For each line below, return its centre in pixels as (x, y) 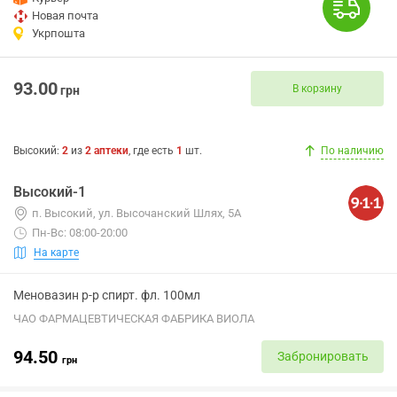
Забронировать (323, 356)
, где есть (152, 151)
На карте (56, 252)
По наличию (352, 151)
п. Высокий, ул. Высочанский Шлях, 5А (136, 213)
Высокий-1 (50, 192)
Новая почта (65, 16)
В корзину (317, 88)
